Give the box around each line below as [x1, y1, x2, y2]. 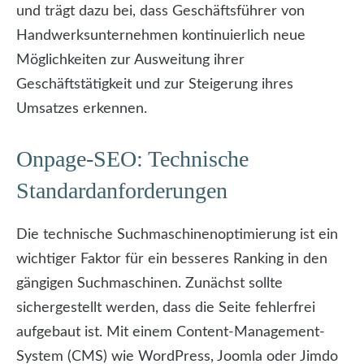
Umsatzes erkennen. [16, 102, 147, 117]
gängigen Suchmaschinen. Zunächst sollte [16, 276, 283, 292]
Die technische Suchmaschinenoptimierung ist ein [16, 227, 338, 243]
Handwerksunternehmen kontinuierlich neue [16, 28, 305, 44]
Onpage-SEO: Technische [16, 146, 249, 172]
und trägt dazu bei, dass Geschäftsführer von [16, 4, 305, 19]
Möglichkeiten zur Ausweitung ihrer [16, 53, 245, 68]
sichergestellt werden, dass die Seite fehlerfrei [16, 301, 315, 316]
